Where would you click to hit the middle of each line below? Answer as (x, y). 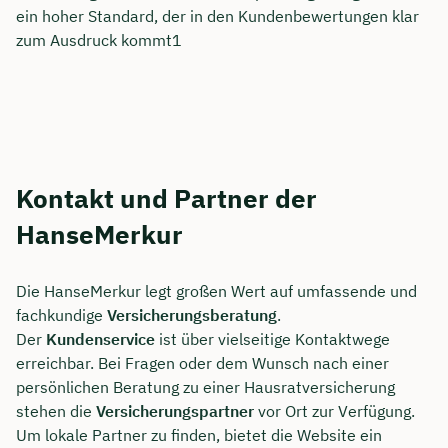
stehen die (56, 411)
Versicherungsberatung (192, 315)
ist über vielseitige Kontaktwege (272, 339)
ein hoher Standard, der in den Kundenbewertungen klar (217, 16)
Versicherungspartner (175, 411)
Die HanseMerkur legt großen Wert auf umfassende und (216, 291)
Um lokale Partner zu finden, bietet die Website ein (199, 435)
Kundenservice (100, 339)
